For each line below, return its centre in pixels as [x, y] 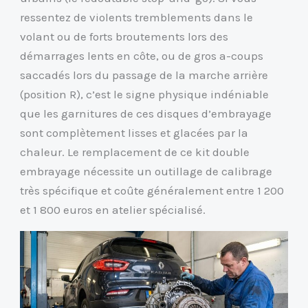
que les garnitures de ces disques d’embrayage [146, 114]
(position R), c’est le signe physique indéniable [145, 95]
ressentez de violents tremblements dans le [137, 18]
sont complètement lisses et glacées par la [134, 133]
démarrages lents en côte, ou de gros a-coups [142, 56]
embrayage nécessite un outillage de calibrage [146, 172]
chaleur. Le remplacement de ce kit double [135, 152]
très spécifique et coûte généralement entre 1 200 [152, 191]
